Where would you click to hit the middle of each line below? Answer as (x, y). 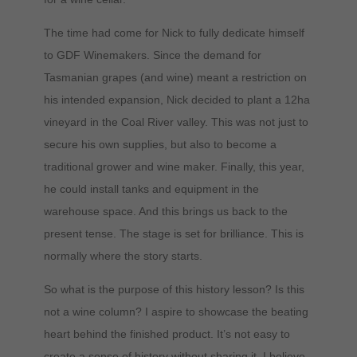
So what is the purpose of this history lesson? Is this (174, 289)
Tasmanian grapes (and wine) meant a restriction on (175, 77)
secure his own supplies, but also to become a (160, 144)
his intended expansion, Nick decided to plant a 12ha (177, 99)
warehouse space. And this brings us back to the (165, 211)
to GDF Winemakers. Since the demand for (152, 55)
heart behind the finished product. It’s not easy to (167, 333)
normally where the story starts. (123, 255)
